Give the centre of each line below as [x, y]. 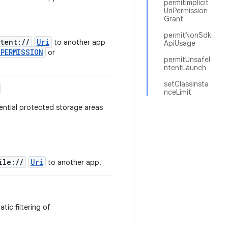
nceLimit [178, 92]
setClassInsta [186, 84]
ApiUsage [180, 43]
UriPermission [186, 11]
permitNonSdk [188, 35]
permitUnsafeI [187, 60]
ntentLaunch [185, 68]
